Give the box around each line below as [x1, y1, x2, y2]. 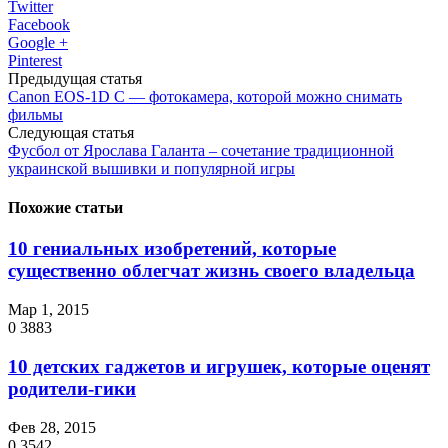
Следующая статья [8, 123, 134, 141]
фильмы [8, 105, 63, 123]
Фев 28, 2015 [8, 418, 96, 436]
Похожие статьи [8, 199, 123, 217]
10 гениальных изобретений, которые [8, 238, 336, 260]
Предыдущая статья [8, 69, 142, 87]
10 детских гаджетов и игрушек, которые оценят [8, 355, 430, 377]
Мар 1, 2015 [8, 301, 89, 319]
